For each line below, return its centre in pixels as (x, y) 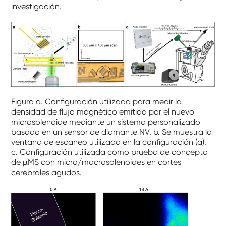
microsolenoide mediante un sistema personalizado (106, 122)
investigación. (37, 6)
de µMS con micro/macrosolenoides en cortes (96, 162)
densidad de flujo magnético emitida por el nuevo (103, 112)
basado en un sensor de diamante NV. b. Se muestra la (112, 132)
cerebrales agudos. (47, 173)
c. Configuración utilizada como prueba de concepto (110, 152)
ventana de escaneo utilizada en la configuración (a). (109, 142)
